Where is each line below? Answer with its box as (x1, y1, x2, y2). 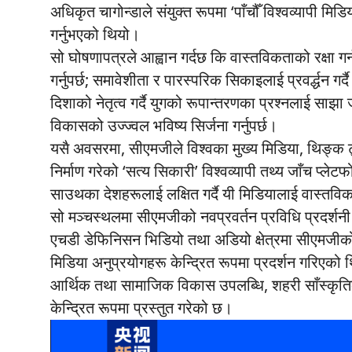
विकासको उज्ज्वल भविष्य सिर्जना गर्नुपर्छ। (50, 115, 277, 137)
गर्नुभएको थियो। (50, 24, 140, 46)
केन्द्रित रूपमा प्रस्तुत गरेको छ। (50, 297, 233, 320)
